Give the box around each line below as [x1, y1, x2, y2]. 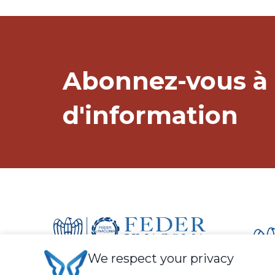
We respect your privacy [88, 251, 234, 266]
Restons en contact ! [63, 47, 196, 63]
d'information [63, 99, 238, 130]
